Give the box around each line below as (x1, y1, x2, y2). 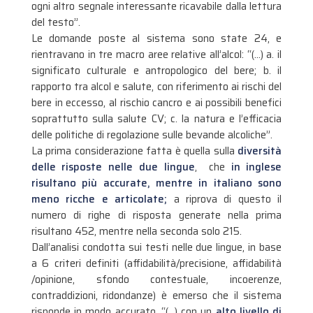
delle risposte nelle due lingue (31, 159, 195, 176)
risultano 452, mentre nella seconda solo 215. (31, 223, 242, 240)
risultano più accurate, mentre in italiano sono (31, 175, 282, 192)
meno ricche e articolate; (31, 191, 174, 208)
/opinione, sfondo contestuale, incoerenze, (31, 271, 282, 289)
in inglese (231, 159, 282, 176)
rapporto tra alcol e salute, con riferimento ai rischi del (31, 78, 282, 96)
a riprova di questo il (173, 191, 282, 208)
